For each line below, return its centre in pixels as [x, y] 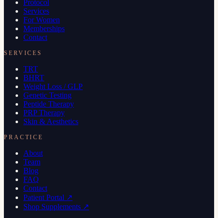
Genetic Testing [47, 95]
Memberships [44, 28]
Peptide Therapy [49, 104]
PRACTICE [24, 137]
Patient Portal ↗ [48, 197]
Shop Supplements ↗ [56, 206]
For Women [42, 19]
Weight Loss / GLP [53, 86]
